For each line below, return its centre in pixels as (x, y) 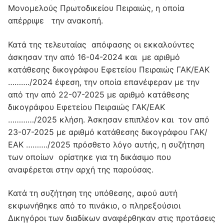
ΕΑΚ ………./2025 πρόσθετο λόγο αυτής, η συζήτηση (106, 144)
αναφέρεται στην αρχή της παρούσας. (81, 169)
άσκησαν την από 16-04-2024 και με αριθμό (94, 57)
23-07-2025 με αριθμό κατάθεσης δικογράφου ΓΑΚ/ (108, 132)
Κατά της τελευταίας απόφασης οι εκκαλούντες (102, 44)
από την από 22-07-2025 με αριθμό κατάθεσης (99, 94)
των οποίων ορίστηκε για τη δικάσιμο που (89, 157)
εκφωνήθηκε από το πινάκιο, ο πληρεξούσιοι (94, 206)
